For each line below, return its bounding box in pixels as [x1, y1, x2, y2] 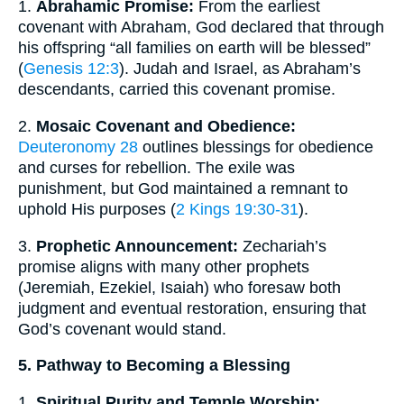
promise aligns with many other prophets [18, 257, 309, 276]
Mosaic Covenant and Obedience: [36, 116, 296, 135]
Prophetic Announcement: [36, 236, 238, 255]
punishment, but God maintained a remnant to [18, 179, 348, 197]
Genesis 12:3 [23, 60, 119, 78]
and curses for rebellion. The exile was [18, 158, 295, 177]
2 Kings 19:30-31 [176, 199, 298, 218]
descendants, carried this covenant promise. [18, 80, 335, 99]
